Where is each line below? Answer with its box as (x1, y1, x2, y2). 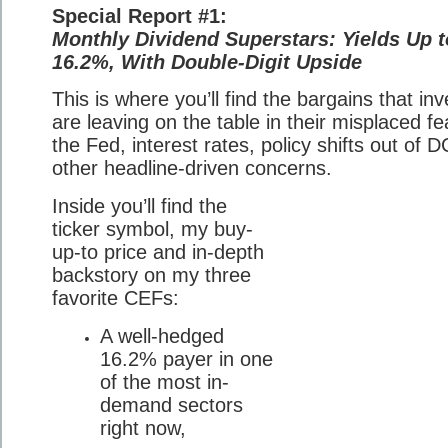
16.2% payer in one (100, 347, 273, 370)
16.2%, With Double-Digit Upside (52, 50, 362, 73)
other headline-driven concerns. (52, 157, 332, 180)
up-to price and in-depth (52, 240, 264, 263)
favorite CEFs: (52, 286, 179, 309)
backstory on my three (52, 263, 251, 286)
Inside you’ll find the (52, 194, 227, 217)
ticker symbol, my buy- (52, 217, 253, 240)
